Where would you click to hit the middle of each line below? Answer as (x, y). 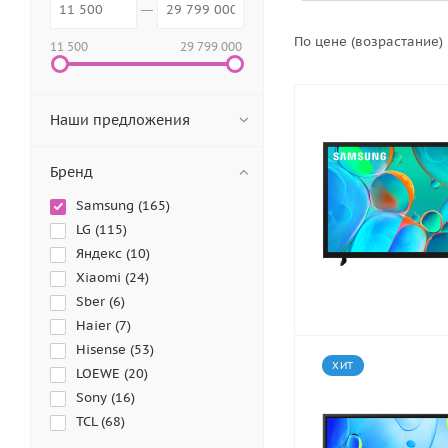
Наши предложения (120, 120)
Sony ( (95, 397)
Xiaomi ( (102, 277)
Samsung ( (109, 205)
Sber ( (94, 301)
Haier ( (97, 325)
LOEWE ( (102, 373)
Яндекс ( (103, 253)
